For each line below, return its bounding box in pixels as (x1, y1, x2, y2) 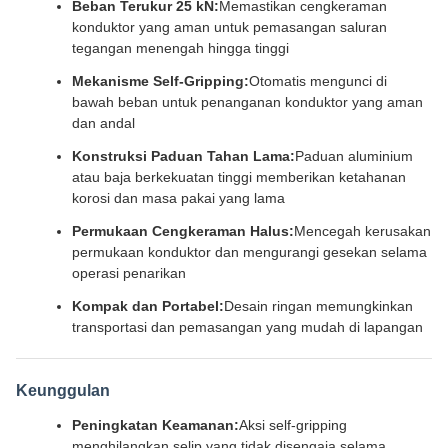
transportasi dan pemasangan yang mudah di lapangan (72, 319, 423, 335)
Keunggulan (16, 382, 110, 399)
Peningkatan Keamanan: (72, 417, 239, 433)
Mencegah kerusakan (294, 223, 431, 239)
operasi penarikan (72, 265, 186, 281)
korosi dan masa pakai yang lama (72, 190, 285, 206)
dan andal (72, 115, 135, 131)
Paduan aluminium (295, 148, 413, 164)
